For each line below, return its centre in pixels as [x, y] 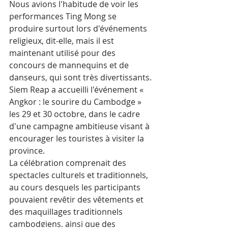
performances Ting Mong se [64, 17]
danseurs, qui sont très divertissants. [80, 78]
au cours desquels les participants [76, 188]
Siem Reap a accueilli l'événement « [77, 90]
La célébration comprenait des [69, 163]
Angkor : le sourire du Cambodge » [76, 102]
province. [27, 151]
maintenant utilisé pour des [63, 53]
